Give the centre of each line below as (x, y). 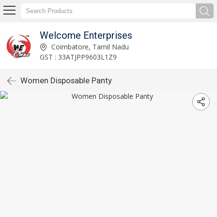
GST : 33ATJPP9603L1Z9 (78, 57)
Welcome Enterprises (86, 35)
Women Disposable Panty (66, 80)
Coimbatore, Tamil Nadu (89, 46)
